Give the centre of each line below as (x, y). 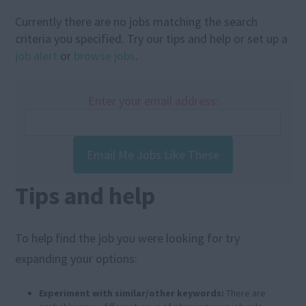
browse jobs (105, 56)
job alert (37, 56)
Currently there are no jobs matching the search (137, 22)
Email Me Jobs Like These (153, 155)
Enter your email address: (153, 101)
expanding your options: (76, 259)
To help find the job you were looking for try (128, 238)
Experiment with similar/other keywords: (132, 293)
